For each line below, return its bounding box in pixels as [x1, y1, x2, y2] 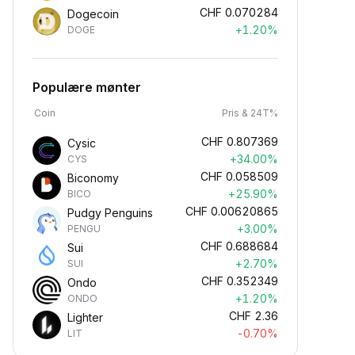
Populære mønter [32, 79, 141, 95]
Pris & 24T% [222, 107, 278, 119]
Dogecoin [67, 7, 119, 21]
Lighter [67, 311, 103, 324]
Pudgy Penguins [67, 206, 153, 219]
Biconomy [67, 171, 119, 185]
